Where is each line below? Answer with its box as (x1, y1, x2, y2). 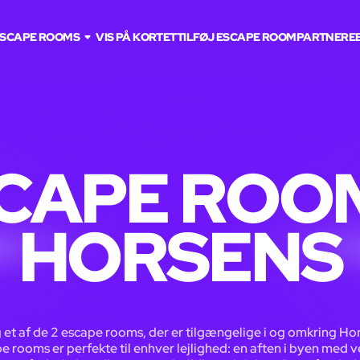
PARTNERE (296, 30, 356, 44)
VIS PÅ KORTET (96, 30, 177, 44)
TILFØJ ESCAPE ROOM (176, 30, 297, 44)
